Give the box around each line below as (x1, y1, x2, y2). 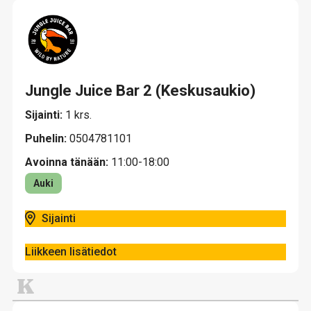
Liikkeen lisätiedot (25, 245, 117, 258)
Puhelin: (25, 132, 69, 145)
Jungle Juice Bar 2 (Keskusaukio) (25, 82, 255, 99)
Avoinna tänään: (25, 155, 108, 169)
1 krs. (65, 108, 92, 121)
